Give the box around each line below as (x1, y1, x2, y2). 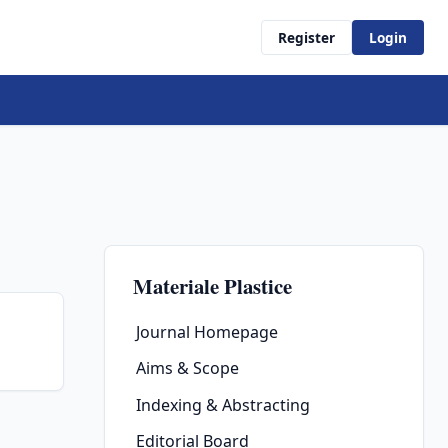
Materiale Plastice (133, 270, 292, 301)
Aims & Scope (136, 357, 239, 380)
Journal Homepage (136, 321, 278, 344)
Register (278, 28, 335, 47)
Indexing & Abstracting (136, 393, 310, 416)
